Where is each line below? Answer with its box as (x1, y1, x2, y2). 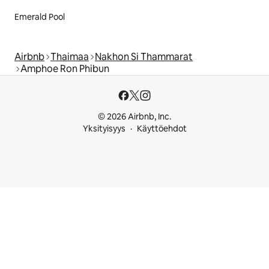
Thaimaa (50, 50, 89, 64)
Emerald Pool (14, 11, 65, 23)
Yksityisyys (82, 123, 125, 134)
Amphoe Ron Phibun (20, 62, 109, 76)
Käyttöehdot (136, 123, 187, 134)
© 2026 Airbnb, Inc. (98, 111, 171, 122)
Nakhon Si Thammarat (95, 50, 193, 64)
